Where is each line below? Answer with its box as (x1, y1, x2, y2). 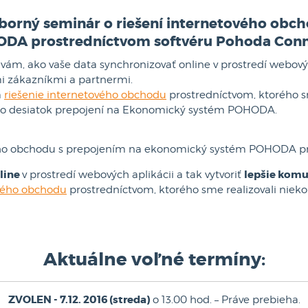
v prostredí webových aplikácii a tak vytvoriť (22, 168, 244, 181)
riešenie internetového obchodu (4, 89, 166, 101)
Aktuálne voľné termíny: (43, 248, 265, 271)
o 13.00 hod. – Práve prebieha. (149, 294, 300, 306)
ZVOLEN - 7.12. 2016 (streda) (8, 293, 150, 307)
